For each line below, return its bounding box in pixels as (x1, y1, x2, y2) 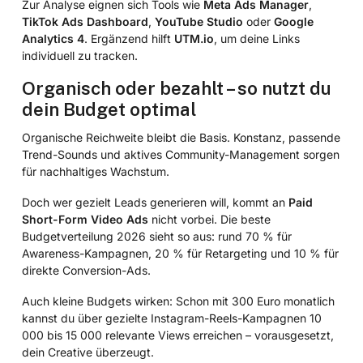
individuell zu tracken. (21, 48, 138, 62)
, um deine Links (213, 31, 300, 45)
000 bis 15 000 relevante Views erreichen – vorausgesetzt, (21, 327, 334, 342)
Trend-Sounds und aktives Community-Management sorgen (21, 147, 340, 162)
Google (273, 14, 314, 28)
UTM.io (173, 31, 214, 45)
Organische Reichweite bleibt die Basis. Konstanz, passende (21, 130, 340, 145)
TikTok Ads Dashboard (21, 14, 148, 28)
